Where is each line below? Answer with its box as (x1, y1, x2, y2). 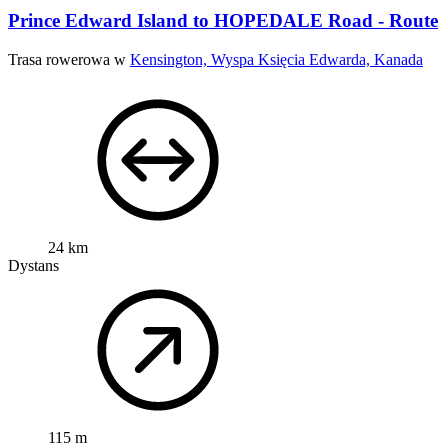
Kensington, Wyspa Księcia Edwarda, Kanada (130, 50, 423, 68)
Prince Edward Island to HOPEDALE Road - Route (8, 10, 438, 31)
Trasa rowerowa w (8, 50, 130, 68)
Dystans (8, 256, 59, 274)
